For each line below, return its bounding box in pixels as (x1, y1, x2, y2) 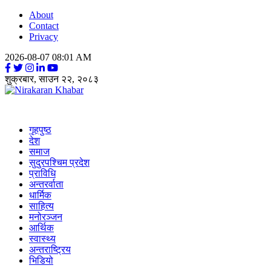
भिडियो (29, 255, 53, 266)
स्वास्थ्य (29, 233, 56, 244)
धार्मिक (29, 190, 51, 200)
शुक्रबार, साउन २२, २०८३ (5, 74, 99, 84)
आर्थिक (29, 223, 54, 233)
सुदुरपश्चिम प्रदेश (29, 157, 90, 168)
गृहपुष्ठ (29, 125, 51, 135)
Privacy (29, 31, 58, 42)
